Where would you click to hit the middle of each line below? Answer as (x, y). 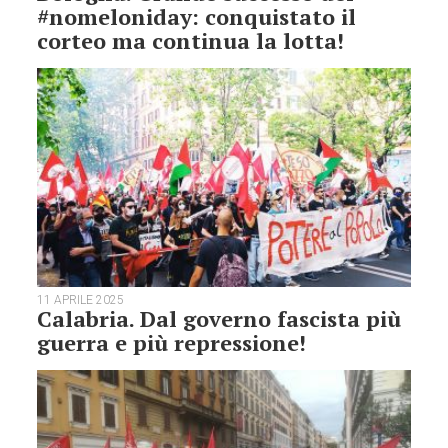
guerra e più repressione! (172, 343)
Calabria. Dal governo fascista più (219, 319)
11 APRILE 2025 (81, 300)
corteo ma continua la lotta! (191, 40)
